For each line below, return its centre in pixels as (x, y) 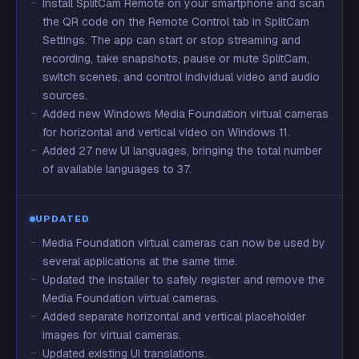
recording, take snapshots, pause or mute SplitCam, (176, 58)
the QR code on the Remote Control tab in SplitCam (176, 22)
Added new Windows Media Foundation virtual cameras (186, 114)
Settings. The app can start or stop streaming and (171, 40)
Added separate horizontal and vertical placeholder (174, 317)
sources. (65, 95)
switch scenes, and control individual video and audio (181, 77)
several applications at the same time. (140, 261)
